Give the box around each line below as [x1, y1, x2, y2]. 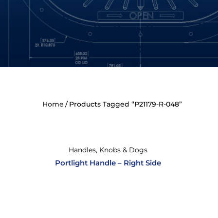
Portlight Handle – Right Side [55, 158, 161, 167]
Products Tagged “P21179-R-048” [69, 100, 182, 109]
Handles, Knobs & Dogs [69, 145, 147, 154]
